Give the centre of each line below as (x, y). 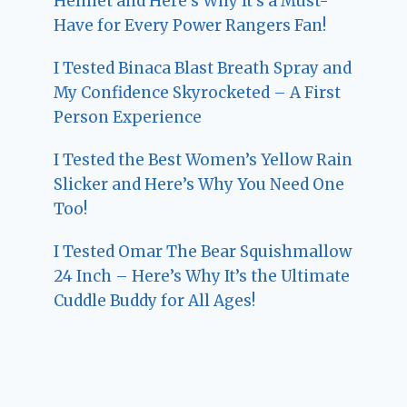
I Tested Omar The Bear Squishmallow (203, 251)
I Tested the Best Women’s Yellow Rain (203, 159)
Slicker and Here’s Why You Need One (199, 184)
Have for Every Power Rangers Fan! (190, 25)
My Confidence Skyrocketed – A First (198, 92)
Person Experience (128, 117)
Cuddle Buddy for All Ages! (155, 300)
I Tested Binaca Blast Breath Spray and (203, 68)
